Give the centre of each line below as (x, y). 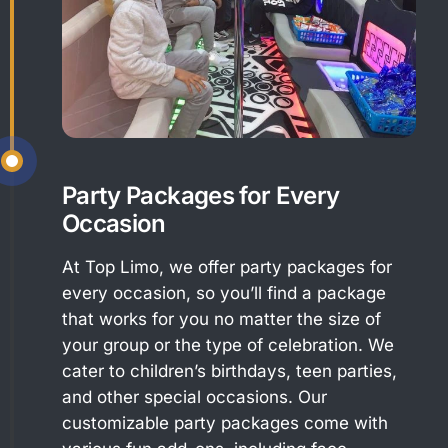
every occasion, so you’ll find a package (224, 292)
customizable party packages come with (225, 422)
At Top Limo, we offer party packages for (227, 266)
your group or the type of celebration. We (228, 344)
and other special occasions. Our (194, 396)
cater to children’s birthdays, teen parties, (229, 370)
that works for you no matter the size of (221, 318)
